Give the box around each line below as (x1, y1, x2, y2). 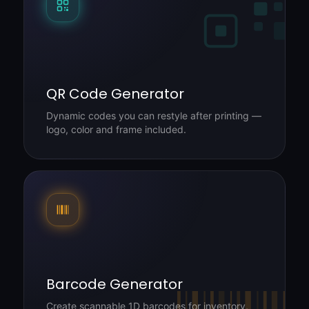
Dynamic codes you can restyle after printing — (46, 110, 261, 121)
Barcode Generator (46, 275, 183, 294)
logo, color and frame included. (46, 123, 186, 135)
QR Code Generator (46, 84, 184, 103)
